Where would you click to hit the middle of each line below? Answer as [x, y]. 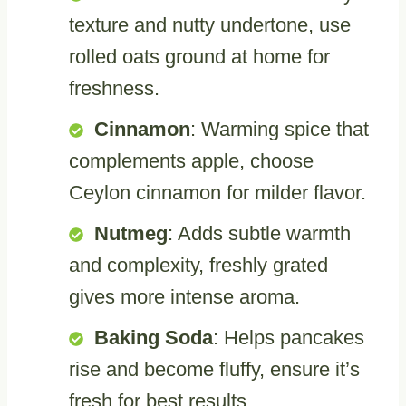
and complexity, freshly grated [198, 265]
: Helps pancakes [289, 337]
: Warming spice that [280, 129]
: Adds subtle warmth [259, 233]
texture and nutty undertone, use [210, 24]
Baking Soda [154, 337]
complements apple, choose [191, 160]
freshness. [114, 88]
